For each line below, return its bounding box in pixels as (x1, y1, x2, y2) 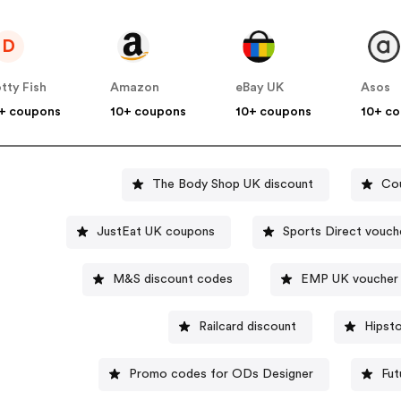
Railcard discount (198, 320, 296, 333)
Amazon (110, 81, 160, 95)
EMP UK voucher (300, 272, 398, 286)
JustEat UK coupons (97, 225, 216, 238)
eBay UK (235, 81, 285, 95)
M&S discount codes (112, 272, 233, 286)
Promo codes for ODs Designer (128, 367, 313, 380)
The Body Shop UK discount (151, 177, 313, 191)
